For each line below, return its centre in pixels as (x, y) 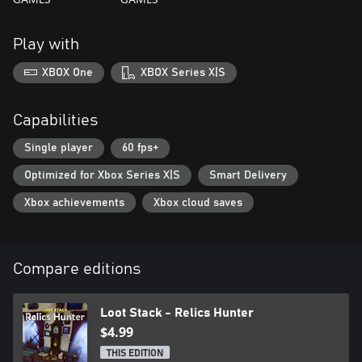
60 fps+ (140, 148)
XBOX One (68, 72)
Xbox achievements (74, 202)
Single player (59, 148)
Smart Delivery (248, 175)
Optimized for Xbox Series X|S (102, 175)
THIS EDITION (135, 354)
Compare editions (77, 269)
